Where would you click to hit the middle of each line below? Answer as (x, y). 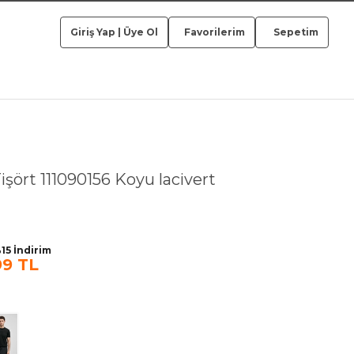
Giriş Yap (93, 32)
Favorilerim (213, 32)
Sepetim (296, 32)
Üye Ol (141, 32)
